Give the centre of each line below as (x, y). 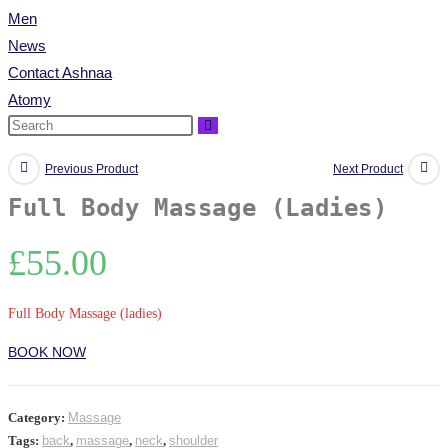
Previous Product (91, 168)
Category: (38, 417)
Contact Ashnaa (60, 72)
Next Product (368, 168)
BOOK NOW (47, 352)
